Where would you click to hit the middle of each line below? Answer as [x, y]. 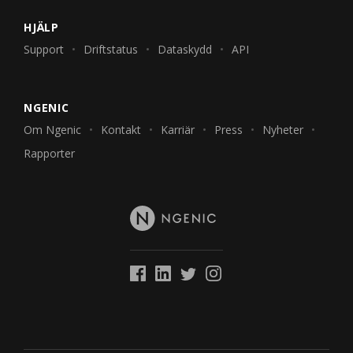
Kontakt [121, 130]
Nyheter [283, 130]
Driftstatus [111, 50]
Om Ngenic [52, 130]
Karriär [178, 130]
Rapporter [49, 154]
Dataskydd [185, 50]
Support [44, 50]
